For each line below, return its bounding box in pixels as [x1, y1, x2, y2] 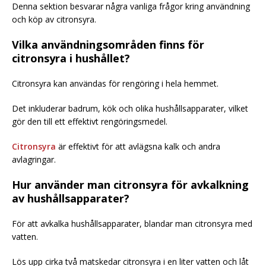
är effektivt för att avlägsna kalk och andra [56, 140, 220, 152]
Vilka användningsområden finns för [12, 37, 204, 52]
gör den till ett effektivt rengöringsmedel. [12, 115, 167, 127]
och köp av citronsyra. [12, 13, 96, 25]
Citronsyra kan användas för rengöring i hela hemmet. [12, 77, 218, 89]
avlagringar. [12, 153, 56, 165]
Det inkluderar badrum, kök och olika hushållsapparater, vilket [12, 102, 248, 114]
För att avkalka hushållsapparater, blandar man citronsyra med [12, 217, 252, 229]
